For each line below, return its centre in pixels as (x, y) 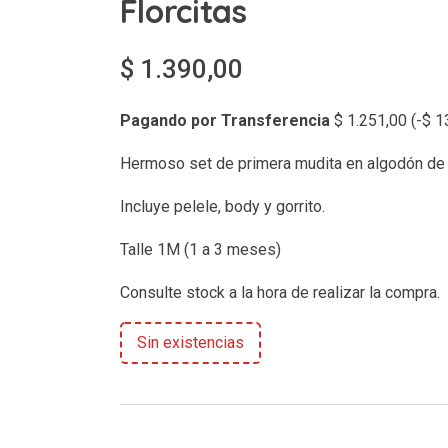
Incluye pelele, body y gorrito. (222, 206)
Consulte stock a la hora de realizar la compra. (279, 292)
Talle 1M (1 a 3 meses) (200, 249)
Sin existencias (190, 342)
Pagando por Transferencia (224, 120)
